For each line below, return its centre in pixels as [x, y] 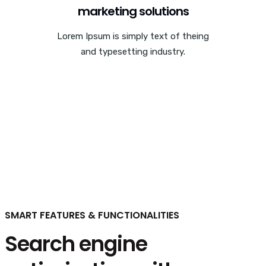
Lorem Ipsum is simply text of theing [133, 36]
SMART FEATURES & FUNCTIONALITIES [92, 215]
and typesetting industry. [133, 51]
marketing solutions [133, 11]
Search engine [76, 243]
